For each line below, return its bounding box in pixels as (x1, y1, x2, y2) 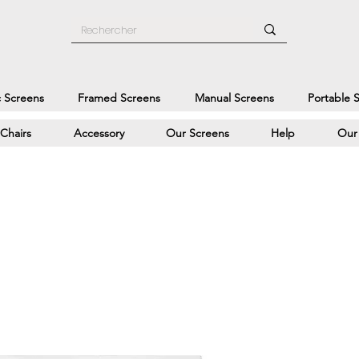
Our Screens (166, 125, 230, 140)
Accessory (73, 125, 124, 140)
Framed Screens (78, 90, 161, 105)
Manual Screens (194, 90, 274, 105)
